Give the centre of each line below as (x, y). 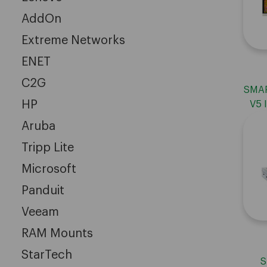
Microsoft (49, 169)
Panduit (43, 190)
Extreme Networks (73, 40)
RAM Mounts (57, 233)
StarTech (47, 255)
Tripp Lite (48, 148)
